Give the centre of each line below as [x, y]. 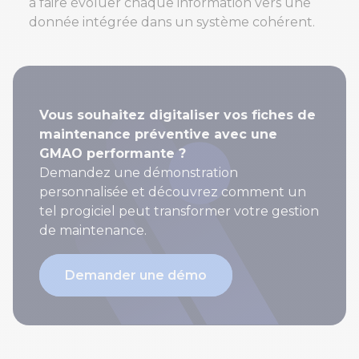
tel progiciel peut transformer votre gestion [179, 212]
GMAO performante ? [113, 154]
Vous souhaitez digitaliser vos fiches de [177, 115]
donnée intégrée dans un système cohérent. [172, 22]
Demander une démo [136, 276]
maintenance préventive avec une [158, 135]
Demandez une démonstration [139, 173]
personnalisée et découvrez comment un [173, 192]
